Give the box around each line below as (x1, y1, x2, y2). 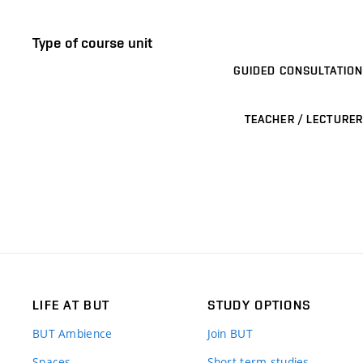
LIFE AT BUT (32, 297, 110, 313)
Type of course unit (32, 33, 152, 51)
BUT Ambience (32, 325, 113, 341)
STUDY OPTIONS (207, 297, 312, 313)
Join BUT (207, 325, 253, 341)
